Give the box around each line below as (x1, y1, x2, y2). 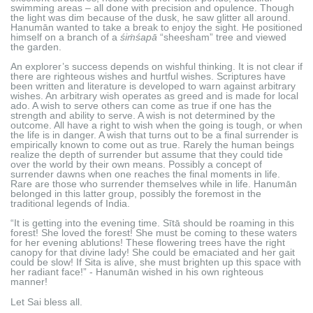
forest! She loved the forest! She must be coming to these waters (10, 226, 297, 238)
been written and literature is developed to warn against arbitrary (10, 80, 296, 92)
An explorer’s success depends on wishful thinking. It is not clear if (10, 60, 303, 72)
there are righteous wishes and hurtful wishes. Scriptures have (10, 70, 286, 82)
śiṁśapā (120, 31, 160, 43)
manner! (10, 275, 48, 287)
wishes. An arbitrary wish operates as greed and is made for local (10, 89, 298, 101)
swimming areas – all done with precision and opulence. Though (10, 1, 294, 13)
